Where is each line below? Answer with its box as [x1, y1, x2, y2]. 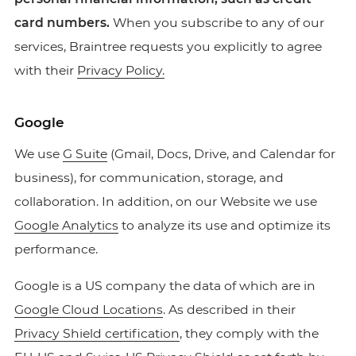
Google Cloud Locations [14, 302, 163, 317]
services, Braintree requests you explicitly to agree [14, 39, 322, 54]
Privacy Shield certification [14, 326, 180, 341]
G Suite [62, 146, 107, 161]
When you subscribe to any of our [109, 15, 324, 30]
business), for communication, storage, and [14, 170, 284, 185]
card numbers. [14, 15, 110, 30]
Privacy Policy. [76, 63, 164, 78]
